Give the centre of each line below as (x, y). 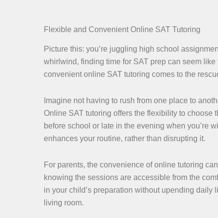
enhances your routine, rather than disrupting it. (125, 139)
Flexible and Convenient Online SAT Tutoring (122, 29)
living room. (64, 203)
